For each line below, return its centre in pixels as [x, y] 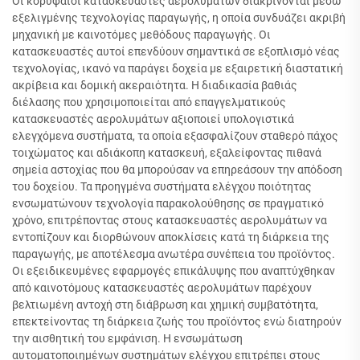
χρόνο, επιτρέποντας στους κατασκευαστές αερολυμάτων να [170, 220]
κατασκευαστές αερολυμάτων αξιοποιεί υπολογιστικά [153, 119]
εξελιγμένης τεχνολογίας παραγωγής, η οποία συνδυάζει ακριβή [179, 18]
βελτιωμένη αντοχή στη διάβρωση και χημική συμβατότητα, [165, 305]
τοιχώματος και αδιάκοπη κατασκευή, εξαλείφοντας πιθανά [167, 153]
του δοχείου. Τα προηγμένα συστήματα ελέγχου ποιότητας [162, 186]
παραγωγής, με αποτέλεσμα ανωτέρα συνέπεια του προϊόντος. [174, 254]
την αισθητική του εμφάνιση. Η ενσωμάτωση [127, 338]
